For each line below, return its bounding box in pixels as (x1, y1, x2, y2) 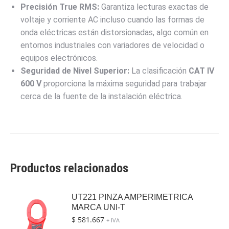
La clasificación (129, 65, 189, 76)
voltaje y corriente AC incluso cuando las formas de (20, 14, 204, 25)
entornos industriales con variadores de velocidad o (20, 40, 204, 50)
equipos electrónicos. (20, 53, 98, 63)
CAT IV (189, 65, 214, 76)
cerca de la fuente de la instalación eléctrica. (20, 91, 182, 101)
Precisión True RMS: (20, 2, 99, 12)
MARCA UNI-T (72, 202, 125, 212)
